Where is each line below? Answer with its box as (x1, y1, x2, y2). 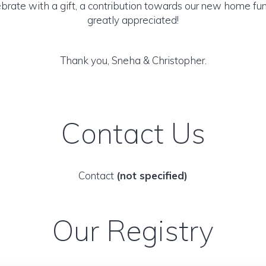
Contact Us (61, 115, 205, 151)
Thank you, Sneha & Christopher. (59, 54, 207, 66)
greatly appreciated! (87, 14, 179, 26)
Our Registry (52, 213, 214, 248)
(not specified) (116, 169, 188, 182)
